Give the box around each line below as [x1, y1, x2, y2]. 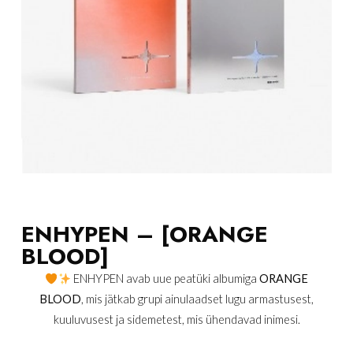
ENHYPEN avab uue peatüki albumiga [71, 271, 260, 286]
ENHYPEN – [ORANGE [20, 218, 268, 251]
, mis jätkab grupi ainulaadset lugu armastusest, [81, 292, 314, 307]
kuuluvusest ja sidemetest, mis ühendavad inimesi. [53, 312, 300, 327]
